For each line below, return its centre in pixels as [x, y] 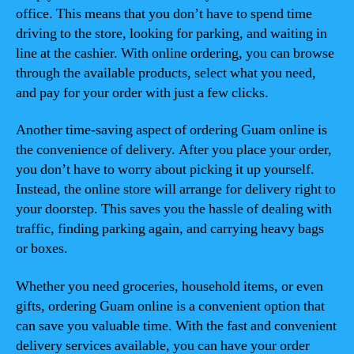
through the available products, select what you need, [166, 73]
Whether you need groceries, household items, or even [169, 286]
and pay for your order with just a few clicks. [142, 92]
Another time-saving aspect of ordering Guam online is [171, 130]
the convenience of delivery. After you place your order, [174, 150]
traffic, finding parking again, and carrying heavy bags [170, 229]
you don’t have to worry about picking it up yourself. [165, 169]
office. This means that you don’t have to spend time [164, 13]
